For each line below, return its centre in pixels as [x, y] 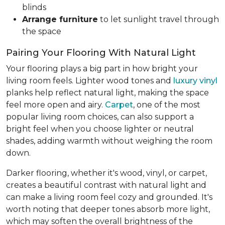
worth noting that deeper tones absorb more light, [108, 209]
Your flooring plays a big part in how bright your [102, 69]
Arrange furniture [60, 19]
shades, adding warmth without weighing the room [109, 141]
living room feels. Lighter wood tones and [90, 81]
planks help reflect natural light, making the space [107, 93]
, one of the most [167, 105]
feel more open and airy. [55, 105]
